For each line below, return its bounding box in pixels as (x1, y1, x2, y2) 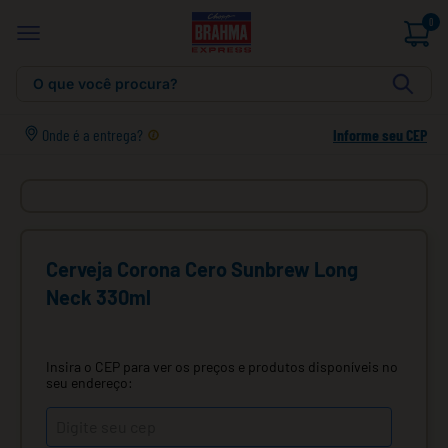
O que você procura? (15, 64, 128, 83)
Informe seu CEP (333, 124, 427, 144)
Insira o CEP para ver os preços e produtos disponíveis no (46, 358, 398, 375)
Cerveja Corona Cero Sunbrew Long (46, 257, 358, 281)
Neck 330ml (46, 285, 151, 309)
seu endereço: (46, 374, 133, 391)
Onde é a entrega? (42, 124, 143, 144)
